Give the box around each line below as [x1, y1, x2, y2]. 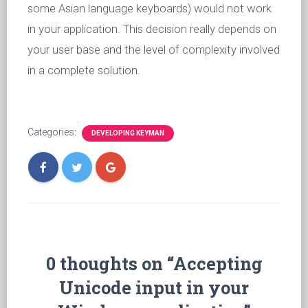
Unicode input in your [59, 276, 249, 300]
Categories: [27, 126, 78, 137]
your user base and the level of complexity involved [27, 43, 280, 56]
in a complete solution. [27, 63, 140, 77]
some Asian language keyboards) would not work [27, 1, 272, 15]
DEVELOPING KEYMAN [91, 129, 164, 137]
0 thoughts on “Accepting [45, 252, 263, 276]
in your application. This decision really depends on [27, 22, 276, 36]
